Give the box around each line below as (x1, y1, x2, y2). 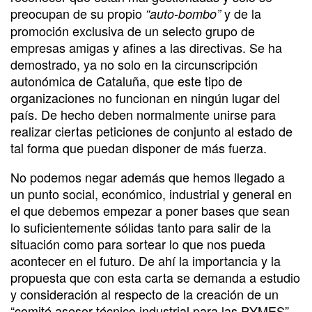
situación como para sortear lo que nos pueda (10, 234, 265, 253)
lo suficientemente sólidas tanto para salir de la (10, 217, 271, 236)
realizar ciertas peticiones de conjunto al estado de (10, 121, 292, 140)
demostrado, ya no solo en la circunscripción (10, 54, 258, 73)
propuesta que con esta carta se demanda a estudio (10, 267, 300, 286)
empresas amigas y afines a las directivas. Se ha (10, 38, 282, 56)
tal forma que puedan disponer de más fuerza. (10, 138, 267, 157)
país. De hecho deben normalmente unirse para (10, 104, 276, 123)
